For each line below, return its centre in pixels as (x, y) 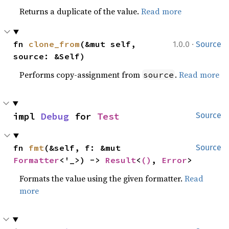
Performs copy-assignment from (81, 75)
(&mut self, (108, 44)
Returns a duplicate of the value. (81, 12)
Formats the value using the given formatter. (102, 179)
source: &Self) (49, 56)
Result (121, 160)
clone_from (54, 44)
